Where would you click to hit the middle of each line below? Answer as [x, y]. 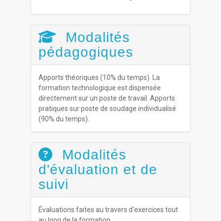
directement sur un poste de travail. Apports [107, 98]
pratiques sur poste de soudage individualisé [108, 109]
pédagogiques [86, 52]
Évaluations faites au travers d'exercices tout [109, 210]
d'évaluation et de [98, 169]
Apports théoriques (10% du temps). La [99, 77]
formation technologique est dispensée [100, 88]
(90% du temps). [64, 119]
